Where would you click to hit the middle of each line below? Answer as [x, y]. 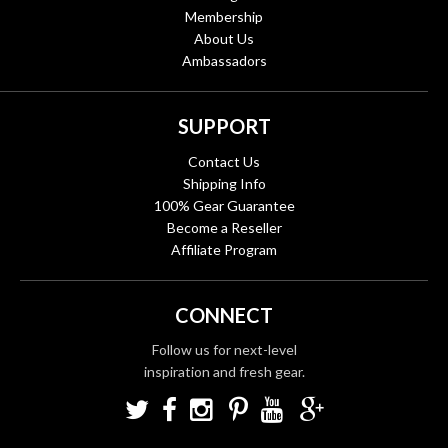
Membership [224, 16]
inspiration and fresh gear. [224, 371]
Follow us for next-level [224, 349]
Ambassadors [224, 60]
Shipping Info [224, 183]
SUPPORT [224, 125]
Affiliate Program [224, 249]
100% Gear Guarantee [224, 205]
